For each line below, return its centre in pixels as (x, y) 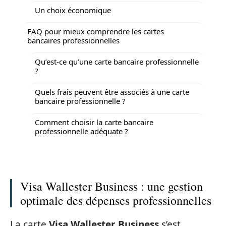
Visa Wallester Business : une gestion (111, 186)
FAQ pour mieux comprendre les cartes (96, 31)
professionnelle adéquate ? (81, 131)
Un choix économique (73, 10)
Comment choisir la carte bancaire (94, 122)
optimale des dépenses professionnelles (116, 200)
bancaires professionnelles (73, 40)
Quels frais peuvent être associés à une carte (112, 92)
